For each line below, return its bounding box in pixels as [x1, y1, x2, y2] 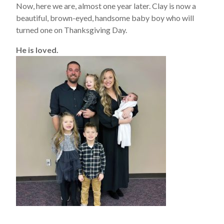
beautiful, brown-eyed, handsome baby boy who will [16, 13, 194, 22]
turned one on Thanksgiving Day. [16, 25, 127, 34]
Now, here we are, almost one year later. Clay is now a [16, 1, 196, 10]
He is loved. [16, 45, 58, 54]
